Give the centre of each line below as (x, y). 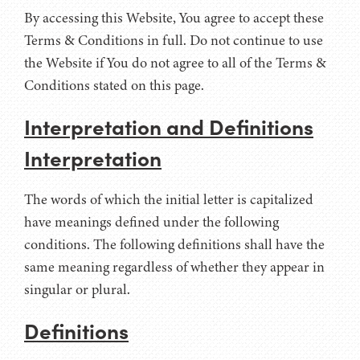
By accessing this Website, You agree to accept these (174, 17)
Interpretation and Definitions (169, 126)
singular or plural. (77, 289)
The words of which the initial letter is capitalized (169, 199)
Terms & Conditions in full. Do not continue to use (174, 40)
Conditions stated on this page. (114, 85)
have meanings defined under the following (151, 221)
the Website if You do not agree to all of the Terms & (175, 62)
